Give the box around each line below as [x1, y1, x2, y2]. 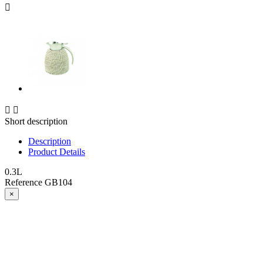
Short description [5, 116, 68, 127]
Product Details [28, 147, 85, 157]
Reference [5, 177, 45, 188]
